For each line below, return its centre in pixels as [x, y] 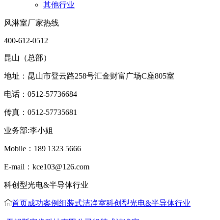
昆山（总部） [27, 58]
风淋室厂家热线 [31, 23]
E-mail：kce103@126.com [47, 167]
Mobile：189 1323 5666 [42, 149]
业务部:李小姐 [28, 130]
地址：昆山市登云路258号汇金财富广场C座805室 [89, 76]
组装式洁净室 [82, 203]
